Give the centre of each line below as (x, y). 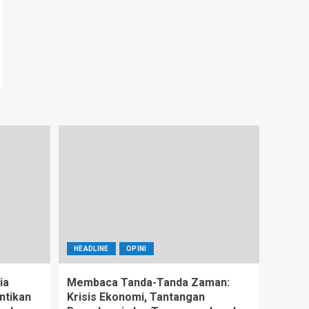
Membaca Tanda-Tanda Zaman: (148, 282)
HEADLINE (91, 248)
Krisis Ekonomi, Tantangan (136, 297)
